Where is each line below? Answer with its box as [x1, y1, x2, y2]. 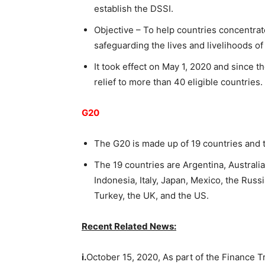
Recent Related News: [82, 220, 176, 232]
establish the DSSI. [94, 2, 173, 14]
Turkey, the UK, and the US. [94, 189, 209, 201]
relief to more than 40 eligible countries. [94, 76, 263, 88]
